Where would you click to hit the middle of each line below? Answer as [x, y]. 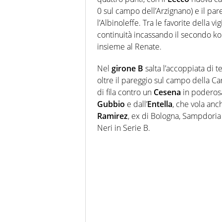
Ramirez [112, 116]
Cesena [168, 92]
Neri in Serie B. [124, 128]
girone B [127, 68]
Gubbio [112, 104]
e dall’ [137, 104]
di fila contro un [125, 92]
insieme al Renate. [129, 46]
